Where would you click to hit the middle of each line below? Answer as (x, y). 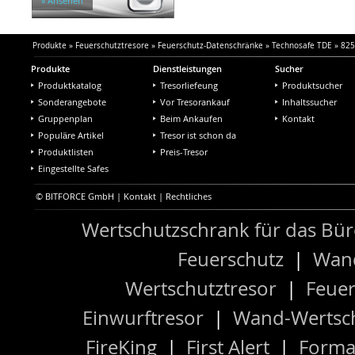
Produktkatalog (70, 85)
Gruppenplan (65, 118)
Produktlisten (66, 151)
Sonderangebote (72, 101)
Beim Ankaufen (191, 118)
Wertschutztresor (200, 288)
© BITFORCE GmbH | (80, 196)
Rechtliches (189, 196)
